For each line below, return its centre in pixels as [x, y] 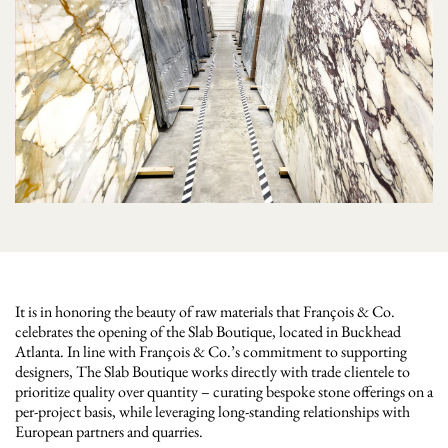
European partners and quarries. [109, 432]
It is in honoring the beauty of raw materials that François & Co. [205, 312]
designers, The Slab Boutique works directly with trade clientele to [212, 372]
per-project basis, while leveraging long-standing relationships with [212, 412]
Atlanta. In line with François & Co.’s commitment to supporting [211, 352]
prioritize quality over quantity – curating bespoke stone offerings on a [224, 392]
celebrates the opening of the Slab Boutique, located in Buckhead [208, 332]
